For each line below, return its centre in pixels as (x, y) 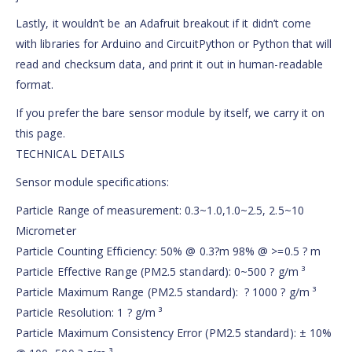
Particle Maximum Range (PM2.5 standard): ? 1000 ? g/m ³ (166, 292)
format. (35, 85)
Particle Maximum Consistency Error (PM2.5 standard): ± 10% (174, 333)
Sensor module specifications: (93, 182)
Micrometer (46, 231)
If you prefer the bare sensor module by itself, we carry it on (170, 113)
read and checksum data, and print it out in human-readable (170, 64)
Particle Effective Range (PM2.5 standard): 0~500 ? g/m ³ (160, 272)
